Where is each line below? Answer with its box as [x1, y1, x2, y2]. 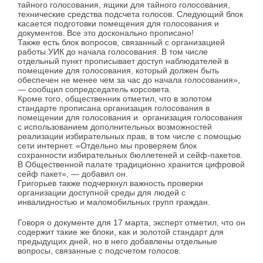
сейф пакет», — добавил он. [18, 169, 128, 179]
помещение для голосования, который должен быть [18, 66, 219, 76]
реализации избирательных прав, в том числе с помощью [18, 131, 241, 141]
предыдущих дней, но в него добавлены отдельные [18, 236, 217, 246]
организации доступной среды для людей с [18, 188, 186, 198]
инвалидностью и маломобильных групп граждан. [18, 197, 210, 207]
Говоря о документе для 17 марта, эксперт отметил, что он [18, 217, 245, 227]
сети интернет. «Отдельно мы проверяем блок [18, 141, 197, 151]
